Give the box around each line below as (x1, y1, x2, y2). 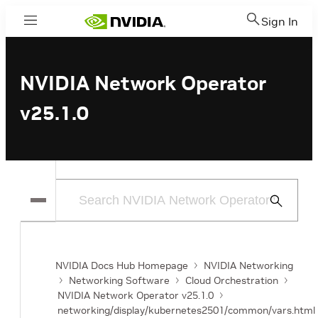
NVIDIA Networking (204, 259, 293, 272)
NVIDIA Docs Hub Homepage (55, 259, 188, 272)
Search (268, 212, 297, 223)
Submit (268, 195, 297, 206)
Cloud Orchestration (185, 274, 278, 287)
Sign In (261, 14, 298, 28)
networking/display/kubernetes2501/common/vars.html (57, 304, 315, 317)
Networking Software (69, 274, 170, 287)
